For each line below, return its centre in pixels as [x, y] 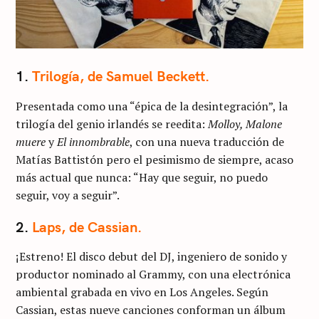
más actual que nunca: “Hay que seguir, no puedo [142, 177]
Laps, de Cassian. [85, 227]
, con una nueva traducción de [207, 141]
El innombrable [93, 141]
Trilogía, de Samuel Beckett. [121, 76]
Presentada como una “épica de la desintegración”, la [152, 106]
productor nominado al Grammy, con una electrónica [153, 274]
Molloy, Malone [245, 124]
